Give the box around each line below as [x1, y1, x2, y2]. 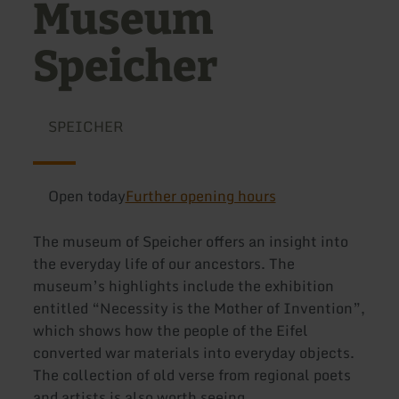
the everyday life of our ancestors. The [33, 252, 296, 276]
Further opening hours [125, 184, 276, 208]
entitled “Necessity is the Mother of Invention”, [33, 297, 366, 321]
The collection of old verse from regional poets [33, 363, 352, 387]
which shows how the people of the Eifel [33, 319, 309, 343]
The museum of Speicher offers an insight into [33, 230, 349, 254]
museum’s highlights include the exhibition [33, 274, 335, 298]
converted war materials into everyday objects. [33, 341, 355, 365]
